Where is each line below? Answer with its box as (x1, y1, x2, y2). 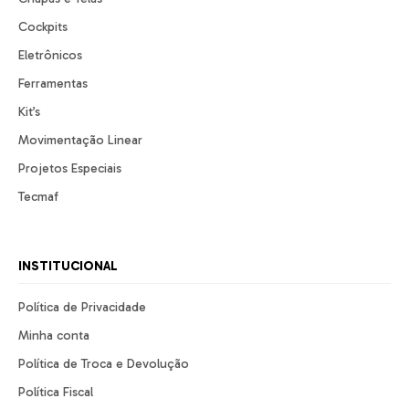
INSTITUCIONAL (18, 258, 118, 275)
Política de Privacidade (18, 299, 146, 316)
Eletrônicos (18, 47, 82, 64)
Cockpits (18, 19, 68, 36)
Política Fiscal (18, 384, 93, 401)
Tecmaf (18, 189, 58, 205)
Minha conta (18, 328, 89, 344)
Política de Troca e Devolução (18, 356, 189, 372)
